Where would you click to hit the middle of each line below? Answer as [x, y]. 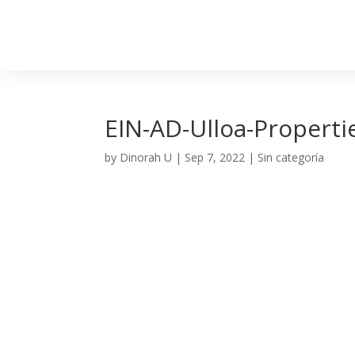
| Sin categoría [284, 157]
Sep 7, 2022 [215, 157]
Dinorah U [146, 157]
